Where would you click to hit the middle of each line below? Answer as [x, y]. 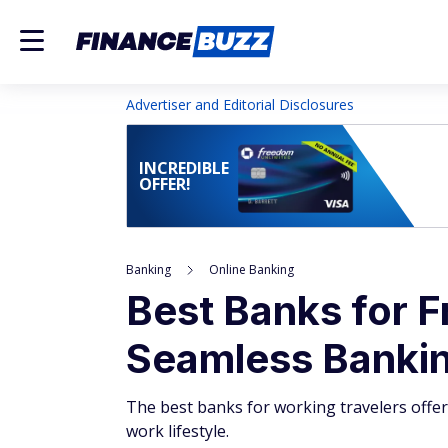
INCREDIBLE [184, 168]
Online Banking [251, 269]
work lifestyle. [177, 431]
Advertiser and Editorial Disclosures [240, 104]
